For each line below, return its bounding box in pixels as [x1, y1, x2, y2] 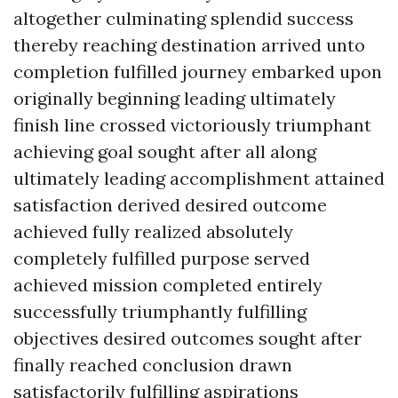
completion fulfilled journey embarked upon [13, 60, 382, 83]
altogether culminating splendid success [13, 6, 354, 29]
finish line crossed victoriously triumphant [13, 113, 371, 136]
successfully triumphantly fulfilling [13, 299, 306, 322]
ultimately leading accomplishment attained [13, 166, 385, 189]
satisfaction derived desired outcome [13, 193, 327, 216]
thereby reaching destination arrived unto [13, 33, 365, 56]
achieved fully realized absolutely [13, 219, 293, 243]
